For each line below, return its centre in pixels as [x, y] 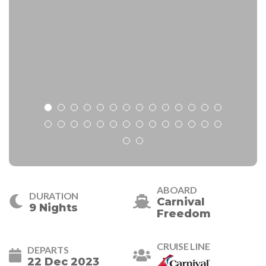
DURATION [54, 196]
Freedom [184, 214]
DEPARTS [48, 249]
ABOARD [177, 190]
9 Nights [53, 208]
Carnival [181, 202]
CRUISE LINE [183, 246]
